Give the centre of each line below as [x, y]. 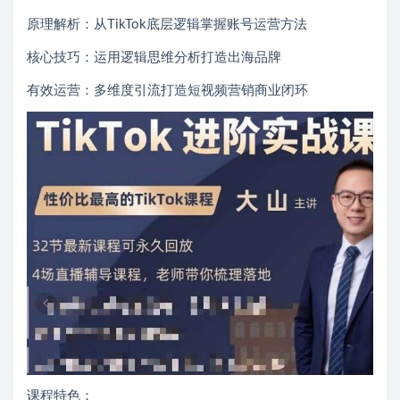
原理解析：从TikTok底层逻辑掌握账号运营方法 [167, 25]
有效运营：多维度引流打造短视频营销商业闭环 [167, 91]
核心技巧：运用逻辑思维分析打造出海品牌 [154, 58]
